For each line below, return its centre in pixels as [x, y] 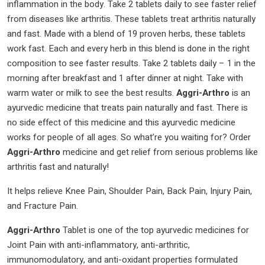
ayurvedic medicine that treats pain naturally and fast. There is [127, 107]
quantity [41, 39]
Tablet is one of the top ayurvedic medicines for [155, 230]
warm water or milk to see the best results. [92, 93]
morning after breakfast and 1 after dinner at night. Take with [125, 78]
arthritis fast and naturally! [58, 167]
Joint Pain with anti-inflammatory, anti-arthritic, [98, 245]
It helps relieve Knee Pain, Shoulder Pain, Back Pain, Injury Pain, [130, 191]
